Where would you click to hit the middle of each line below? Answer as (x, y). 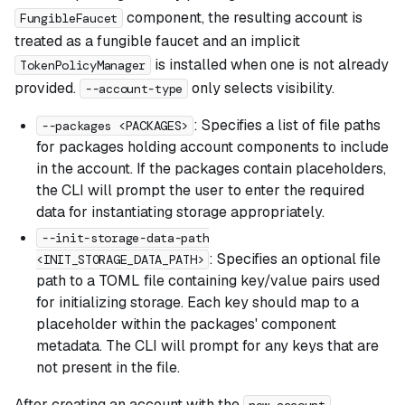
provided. (47, 88)
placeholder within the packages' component (186, 324)
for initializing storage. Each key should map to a (198, 302)
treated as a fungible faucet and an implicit (157, 41)
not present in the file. (108, 367)
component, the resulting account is (243, 17)
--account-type (134, 89)
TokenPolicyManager (83, 66)
